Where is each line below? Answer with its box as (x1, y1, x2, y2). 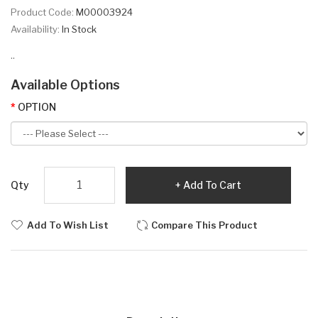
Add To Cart (183, 178, 241, 191)
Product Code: (11, 6, 76, 18)
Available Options (11, 77, 120, 92)
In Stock (62, 23, 97, 35)
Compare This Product (151, 219, 258, 231)
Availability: (11, 23, 62, 35)
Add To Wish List (27, 219, 109, 231)
